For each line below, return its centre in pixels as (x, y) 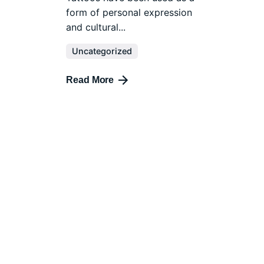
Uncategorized (102, 51)
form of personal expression (129, 13)
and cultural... (96, 27)
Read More (90, 80)
